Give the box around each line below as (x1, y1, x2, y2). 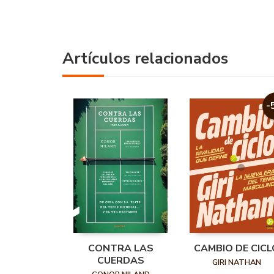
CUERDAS (97, 254, 144, 268)
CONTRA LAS (87, 242, 154, 256)
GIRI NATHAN (212, 257, 261, 268)
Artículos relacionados (62, 48, 228, 70)
